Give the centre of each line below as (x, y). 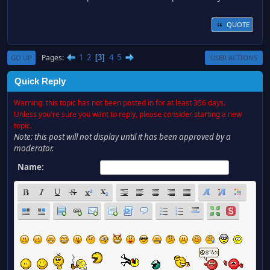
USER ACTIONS (234, 58)
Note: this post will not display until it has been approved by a (122, 137)
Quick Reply (40, 82)
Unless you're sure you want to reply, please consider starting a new (128, 115)
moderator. (34, 149)
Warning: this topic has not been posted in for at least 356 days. (120, 103)
